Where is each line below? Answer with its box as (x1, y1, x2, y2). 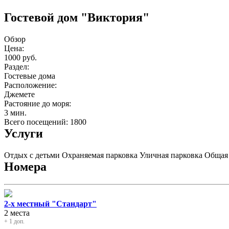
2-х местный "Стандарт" (4, 199, 97, 208)
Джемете (4, 89, 35, 99)
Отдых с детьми (4, 150, 60, 159)
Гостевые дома (4, 71, 55, 80)
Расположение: (4, 80, 57, 89)
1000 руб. (4, 53, 37, 62)
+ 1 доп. (4, 217, 25, 225)
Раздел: (4, 62, 29, 71)
